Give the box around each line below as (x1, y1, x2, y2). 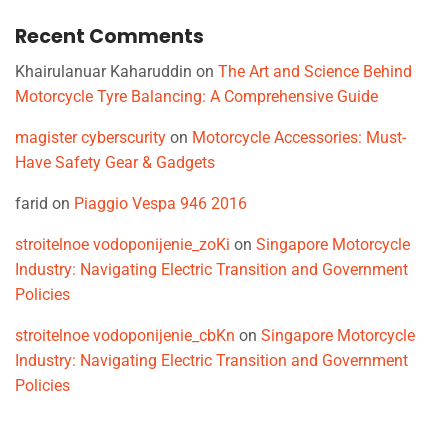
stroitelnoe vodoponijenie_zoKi (15, 234, 230, 254)
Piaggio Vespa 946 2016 (74, 193, 247, 213)
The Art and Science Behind (218, 61, 412, 81)
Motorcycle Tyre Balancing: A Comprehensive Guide (15, 86, 378, 106)
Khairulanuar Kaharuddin (15, 61, 192, 81)
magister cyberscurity (15, 127, 166, 147)
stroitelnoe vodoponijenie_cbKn (15, 325, 235, 345)
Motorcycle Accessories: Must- (192, 127, 406, 147)
